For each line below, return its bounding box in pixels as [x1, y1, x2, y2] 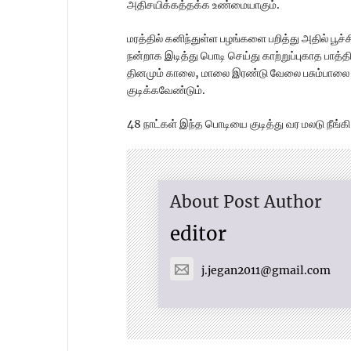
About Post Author [170, 191, 322, 213]
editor [170, 222, 226, 247]
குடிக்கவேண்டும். [127, 83, 205, 98]
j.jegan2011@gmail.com [201, 262, 331, 277]
